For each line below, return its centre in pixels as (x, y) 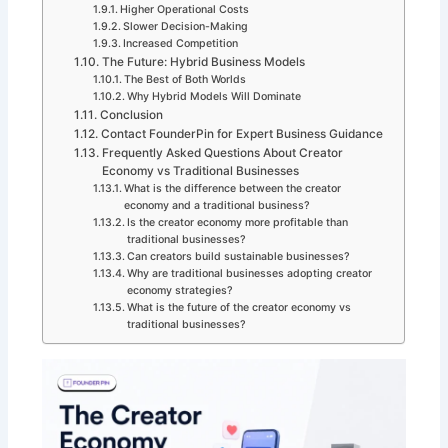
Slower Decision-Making (186, 27)
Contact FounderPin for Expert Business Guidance (241, 134)
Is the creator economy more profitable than (238, 223)
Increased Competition (181, 44)
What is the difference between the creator (233, 189)
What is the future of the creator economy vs (239, 308)
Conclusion (131, 115)
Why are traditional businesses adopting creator (250, 274)
